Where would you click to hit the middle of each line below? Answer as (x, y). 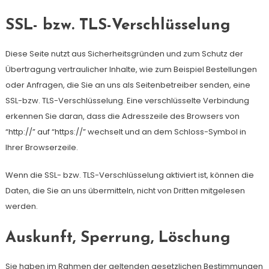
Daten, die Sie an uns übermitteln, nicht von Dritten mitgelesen (125, 191)
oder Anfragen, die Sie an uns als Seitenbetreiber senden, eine (128, 85)
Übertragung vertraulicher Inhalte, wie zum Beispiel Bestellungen (131, 69)
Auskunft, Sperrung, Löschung (118, 238)
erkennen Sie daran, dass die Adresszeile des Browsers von (122, 116)
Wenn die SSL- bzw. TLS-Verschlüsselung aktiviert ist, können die (129, 175)
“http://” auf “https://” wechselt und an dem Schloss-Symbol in (125, 132)
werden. (21, 206)
